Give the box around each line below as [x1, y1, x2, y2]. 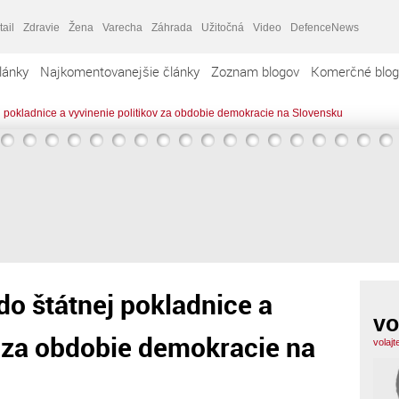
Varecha [102, 20, 142, 34]
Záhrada [151, 20, 192, 34]
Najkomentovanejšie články [40, 62, 199, 80]
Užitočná [201, 20, 244, 34]
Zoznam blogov [211, 62, 299, 80]
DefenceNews [290, 20, 359, 34]
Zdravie [23, 20, 60, 34]
